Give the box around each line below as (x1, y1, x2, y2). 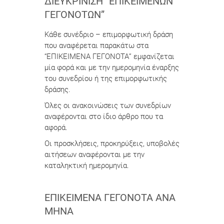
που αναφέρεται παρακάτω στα (44, 41, 148, 50)
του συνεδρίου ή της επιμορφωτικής (44, 74, 167, 83)
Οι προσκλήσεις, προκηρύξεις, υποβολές (44, 139, 179, 148)
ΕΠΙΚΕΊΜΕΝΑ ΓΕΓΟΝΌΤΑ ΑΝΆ (44, 191, 175, 203)
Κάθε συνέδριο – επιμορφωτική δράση (44, 30, 173, 39)
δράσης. (44, 85, 70, 94)
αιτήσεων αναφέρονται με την (44, 150, 144, 159)
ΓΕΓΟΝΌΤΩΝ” (44, 8, 104, 20)
